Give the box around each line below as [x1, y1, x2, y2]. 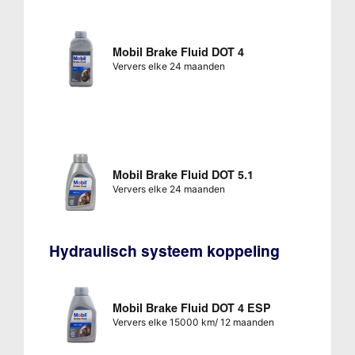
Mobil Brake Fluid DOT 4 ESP [112, 300, 271, 315]
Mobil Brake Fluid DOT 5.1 [112, 167, 254, 182]
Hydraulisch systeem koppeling [48, 241, 280, 261]
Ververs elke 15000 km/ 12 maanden [112, 315, 274, 328]
